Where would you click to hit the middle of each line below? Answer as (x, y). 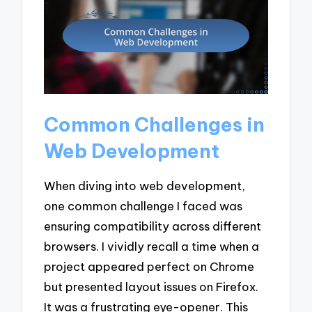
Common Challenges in (155, 124)
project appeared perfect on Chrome (149, 266)
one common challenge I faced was (143, 205)
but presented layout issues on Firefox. (151, 286)
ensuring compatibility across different (153, 226)
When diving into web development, (145, 185)
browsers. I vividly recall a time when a (152, 246)
